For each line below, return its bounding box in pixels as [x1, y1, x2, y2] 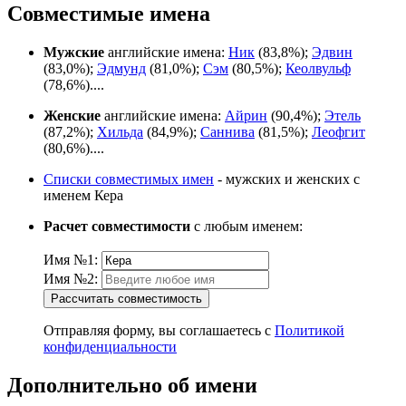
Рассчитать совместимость [51, 291, 202, 305]
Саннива [200, 123, 255, 140]
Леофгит [312, 123, 365, 140]
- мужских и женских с [214, 170, 360, 187]
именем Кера [43, 187, 123, 203]
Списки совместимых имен [43, 170, 214, 187]
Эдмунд [97, 60, 146, 76]
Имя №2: [43, 270, 98, 286]
